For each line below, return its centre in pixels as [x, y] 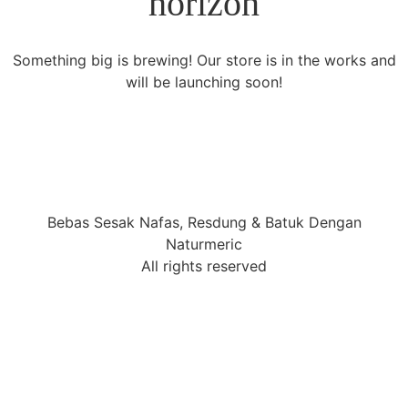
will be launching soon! [204, 82]
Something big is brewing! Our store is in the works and [204, 60]
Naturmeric [204, 245]
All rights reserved [204, 266]
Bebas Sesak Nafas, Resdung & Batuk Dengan [204, 223]
